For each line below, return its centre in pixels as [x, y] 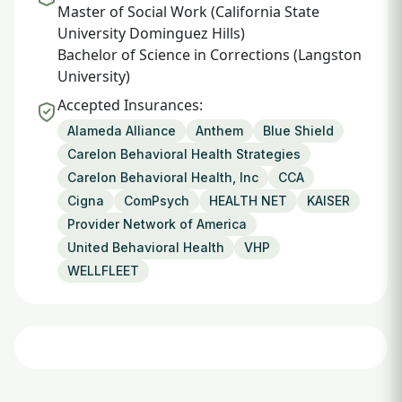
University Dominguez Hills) [151, 33]
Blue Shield [298, 131]
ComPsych [157, 201]
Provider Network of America [157, 224]
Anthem [219, 131]
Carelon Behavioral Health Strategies [184, 154]
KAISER [328, 201]
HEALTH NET [248, 201]
